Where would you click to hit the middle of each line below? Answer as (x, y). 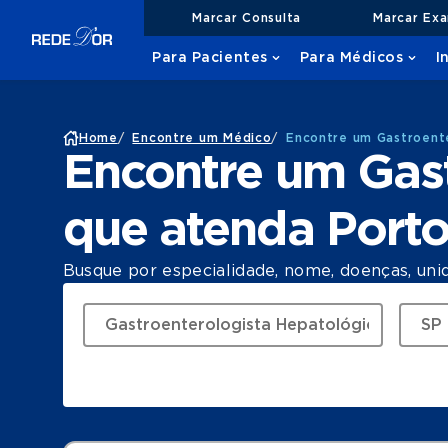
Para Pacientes (210, 58)
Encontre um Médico (202, 138)
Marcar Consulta (246, 17)
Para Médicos (351, 58)
